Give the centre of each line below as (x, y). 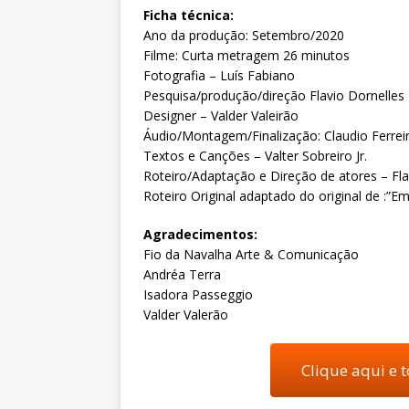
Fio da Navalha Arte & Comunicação (251, 254)
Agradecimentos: (200, 234)
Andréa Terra (182, 274)
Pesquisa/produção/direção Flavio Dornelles (274, 95)
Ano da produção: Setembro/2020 (244, 35)
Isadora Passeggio (198, 294)
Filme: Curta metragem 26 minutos (246, 55)
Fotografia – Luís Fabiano (219, 75)
